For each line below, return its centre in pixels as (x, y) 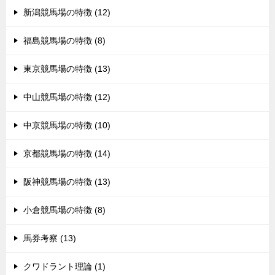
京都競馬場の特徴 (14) (67, 153)
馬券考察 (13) (50, 238)
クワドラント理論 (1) (64, 266)
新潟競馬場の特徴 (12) (67, 12)
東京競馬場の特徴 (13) (67, 68)
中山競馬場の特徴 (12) (67, 97)
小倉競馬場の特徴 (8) (64, 210)
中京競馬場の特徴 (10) (67, 125)
